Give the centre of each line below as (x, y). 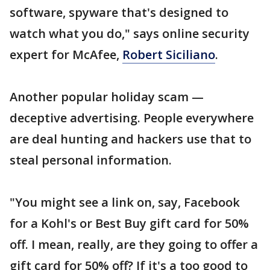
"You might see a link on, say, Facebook (125, 202)
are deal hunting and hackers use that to (130, 139)
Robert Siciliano (169, 55)
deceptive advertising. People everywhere (132, 118)
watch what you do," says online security (130, 33)
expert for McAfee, (66, 55)
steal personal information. (91, 160)
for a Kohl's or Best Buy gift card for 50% (129, 223)
